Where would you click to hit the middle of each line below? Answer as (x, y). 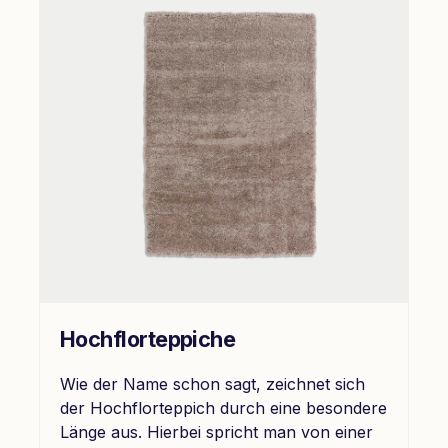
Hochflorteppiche (148, 338)
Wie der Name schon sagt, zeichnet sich (212, 383)
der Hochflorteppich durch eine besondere (223, 407)
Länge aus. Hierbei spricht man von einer (216, 431)
